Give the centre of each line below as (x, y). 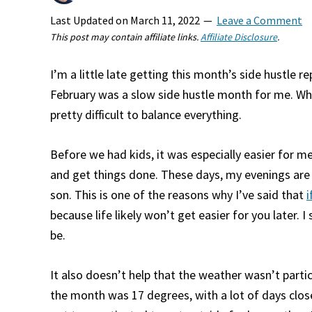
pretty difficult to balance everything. (146, 115)
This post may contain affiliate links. (125, 37)
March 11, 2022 (165, 20)
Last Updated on (90, 20)
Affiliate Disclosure (239, 37)
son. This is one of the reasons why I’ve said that (178, 195)
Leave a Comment (259, 20)
